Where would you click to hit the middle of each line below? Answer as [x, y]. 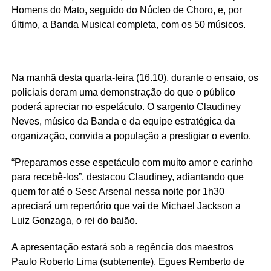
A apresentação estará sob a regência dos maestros [122, 247]
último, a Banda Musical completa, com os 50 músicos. [128, 25]
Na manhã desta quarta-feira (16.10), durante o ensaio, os [135, 78]
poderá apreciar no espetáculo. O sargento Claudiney [126, 107]
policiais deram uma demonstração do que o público [123, 93]
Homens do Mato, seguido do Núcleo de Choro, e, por [126, 10]
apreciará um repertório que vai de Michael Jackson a [126, 206]
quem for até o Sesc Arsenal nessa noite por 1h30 [118, 192]
